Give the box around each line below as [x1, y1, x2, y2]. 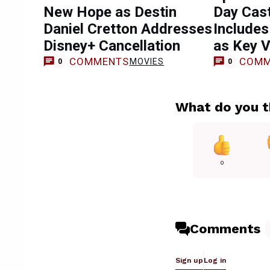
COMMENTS [69, 55, 130, 67]
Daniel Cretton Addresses [43, 20, 212, 37]
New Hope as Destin [43, 4, 177, 20]
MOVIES [129, 56, 165, 66]
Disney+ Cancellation [43, 37, 180, 54]
